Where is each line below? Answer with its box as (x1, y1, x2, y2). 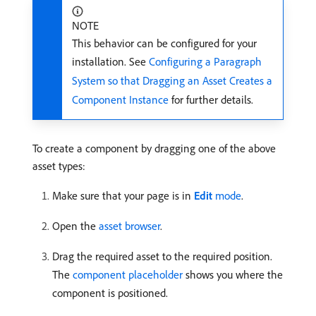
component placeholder (73, 267, 183, 281)
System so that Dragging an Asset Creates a (72, 73, 272, 87)
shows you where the (183, 267, 283, 281)
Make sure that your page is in (52, 188, 194, 202)
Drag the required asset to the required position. (52, 248, 272, 263)
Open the (52, 218, 99, 233)
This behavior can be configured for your (72, 35, 257, 50)
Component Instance (72, 92, 169, 107)
